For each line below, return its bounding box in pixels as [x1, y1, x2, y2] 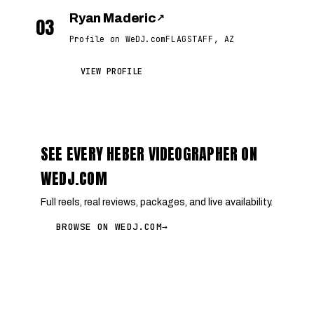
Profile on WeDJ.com [69, 34, 166, 44]
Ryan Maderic [69, 11, 156, 25]
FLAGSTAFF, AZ [165, 34, 235, 44]
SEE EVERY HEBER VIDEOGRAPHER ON [41, 142, 257, 165]
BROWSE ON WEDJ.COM [56, 221, 163, 233]
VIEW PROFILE [81, 66, 143, 77]
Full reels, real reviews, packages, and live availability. [41, 197, 273, 207]
